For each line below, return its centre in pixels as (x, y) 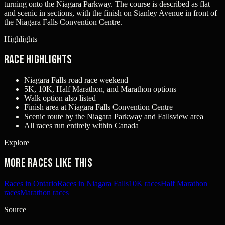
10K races (145, 183)
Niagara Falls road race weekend (76, 80)
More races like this (48, 163)
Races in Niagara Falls (93, 183)
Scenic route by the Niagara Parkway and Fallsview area (114, 117)
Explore (17, 143)
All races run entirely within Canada (81, 126)
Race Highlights (38, 60)
